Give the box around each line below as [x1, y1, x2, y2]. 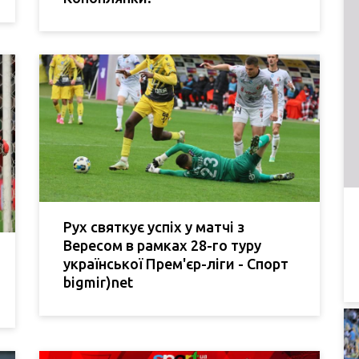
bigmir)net [63, 273, 133, 290]
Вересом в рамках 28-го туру [63, 236, 261, 253]
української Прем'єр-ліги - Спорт [63, 255, 288, 272]
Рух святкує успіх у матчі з [63, 218, 244, 235]
